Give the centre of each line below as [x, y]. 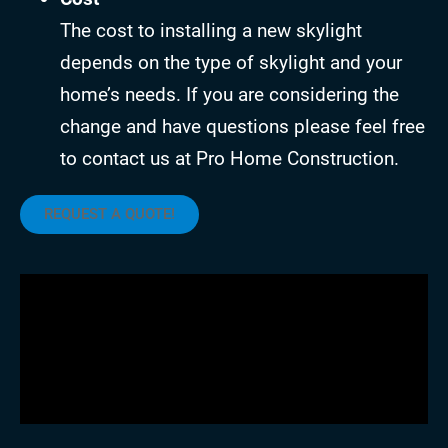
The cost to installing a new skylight [211, 31]
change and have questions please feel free [242, 127]
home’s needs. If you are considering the [229, 95]
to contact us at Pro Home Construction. [229, 159]
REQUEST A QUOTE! [109, 214]
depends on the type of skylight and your [231, 63]
